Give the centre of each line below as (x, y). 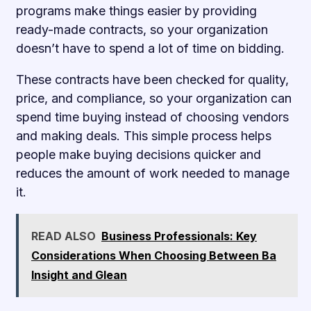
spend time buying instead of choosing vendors (152, 117)
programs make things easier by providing (136, 10)
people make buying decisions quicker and (138, 154)
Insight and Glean (79, 275)
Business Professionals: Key (179, 236)
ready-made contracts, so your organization (142, 29)
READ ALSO (64, 236)
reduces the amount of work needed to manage (153, 173)
